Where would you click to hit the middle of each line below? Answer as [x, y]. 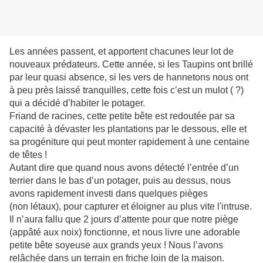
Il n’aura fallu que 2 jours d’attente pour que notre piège [124, 220]
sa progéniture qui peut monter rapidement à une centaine [129, 142]
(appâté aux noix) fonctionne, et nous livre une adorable [125, 232]
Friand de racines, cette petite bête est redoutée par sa [122, 116]
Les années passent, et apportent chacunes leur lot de [122, 52]
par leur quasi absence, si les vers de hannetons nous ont [129, 77]
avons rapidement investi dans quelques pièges [109, 194]
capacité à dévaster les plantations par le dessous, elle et [128, 129]
